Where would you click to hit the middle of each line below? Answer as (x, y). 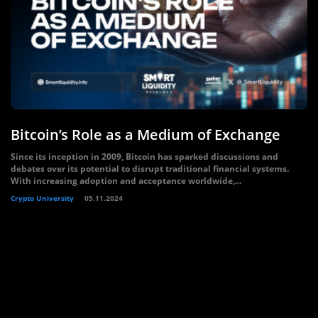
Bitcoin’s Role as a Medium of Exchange (146, 135)
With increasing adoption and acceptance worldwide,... (126, 181)
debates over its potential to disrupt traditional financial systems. (150, 169)
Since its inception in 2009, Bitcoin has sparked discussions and (144, 157)
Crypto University (42, 198)
